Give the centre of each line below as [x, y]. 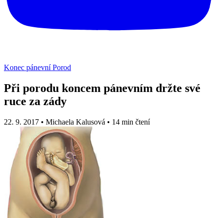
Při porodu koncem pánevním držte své [102, 88]
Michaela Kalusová [75, 122]
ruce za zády [35, 101]
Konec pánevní [28, 67]
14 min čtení [131, 122]
